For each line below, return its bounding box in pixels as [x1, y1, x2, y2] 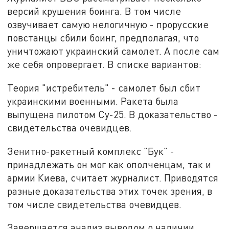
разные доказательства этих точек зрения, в [7, 185, 213, 197]
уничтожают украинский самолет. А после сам [7, 45, 220, 57]
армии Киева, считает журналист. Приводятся [7, 171, 219, 184]
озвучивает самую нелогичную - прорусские [7, 18, 209, 31]
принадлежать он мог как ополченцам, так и [7, 158, 212, 170]
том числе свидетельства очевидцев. [7, 198, 182, 210]
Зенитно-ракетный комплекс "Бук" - [7, 145, 175, 157]
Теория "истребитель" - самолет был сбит [7, 81, 201, 94]
